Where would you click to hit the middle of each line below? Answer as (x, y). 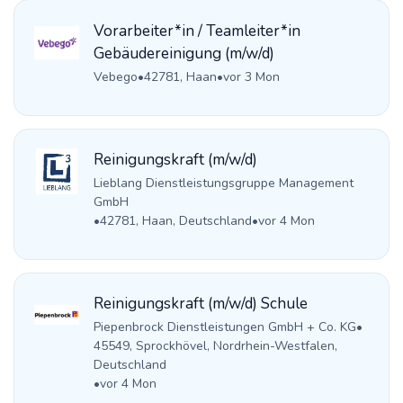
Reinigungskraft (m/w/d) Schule (200, 304)
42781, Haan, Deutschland (175, 221)
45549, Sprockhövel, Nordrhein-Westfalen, (215, 346)
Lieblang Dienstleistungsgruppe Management (223, 184)
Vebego (115, 76)
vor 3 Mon (251, 76)
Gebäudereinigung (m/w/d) (184, 53)
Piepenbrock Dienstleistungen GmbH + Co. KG (224, 327)
